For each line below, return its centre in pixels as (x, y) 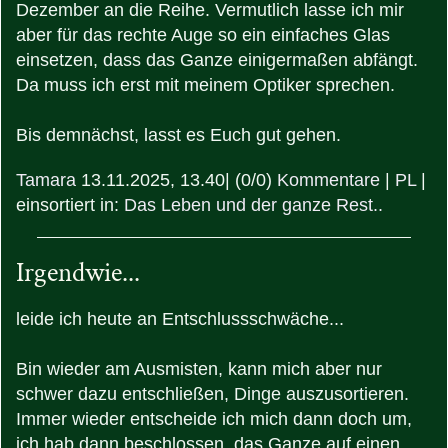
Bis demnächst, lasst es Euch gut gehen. (178, 135)
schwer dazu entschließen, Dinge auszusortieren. (212, 394)
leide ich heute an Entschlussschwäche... (180, 319)
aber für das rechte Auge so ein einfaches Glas (203, 35)
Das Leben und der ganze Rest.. (253, 205)
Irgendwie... (78, 273)
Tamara (46, 180)
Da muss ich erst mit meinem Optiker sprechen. (205, 85)
